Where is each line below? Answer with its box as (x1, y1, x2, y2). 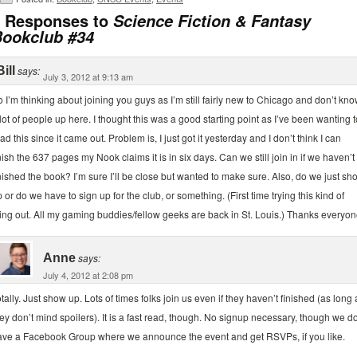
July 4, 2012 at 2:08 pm (43, 269, 133, 281)
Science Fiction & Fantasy (113, 10, 311, 32)
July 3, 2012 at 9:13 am (43, 70, 133, 83)
